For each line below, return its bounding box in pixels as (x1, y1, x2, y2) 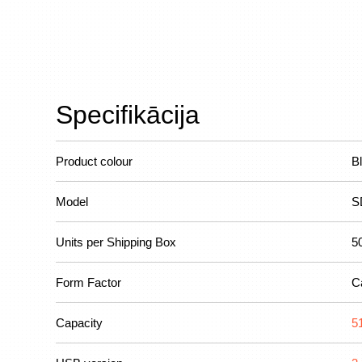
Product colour (56, 154, 133, 168)
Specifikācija (56, 100, 200, 129)
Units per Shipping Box (56, 235, 176, 249)
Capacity (56, 316, 103, 330)
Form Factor (56, 276, 121, 289)
